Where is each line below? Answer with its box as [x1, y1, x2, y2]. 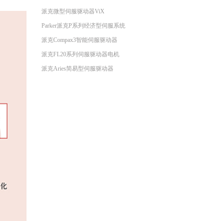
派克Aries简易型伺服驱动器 [41, 65, 113, 72]
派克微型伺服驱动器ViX [41, 8, 105, 15]
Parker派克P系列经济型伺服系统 [41, 22, 125, 29]
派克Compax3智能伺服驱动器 [41, 37, 117, 43]
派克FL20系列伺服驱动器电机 [41, 51, 119, 58]
